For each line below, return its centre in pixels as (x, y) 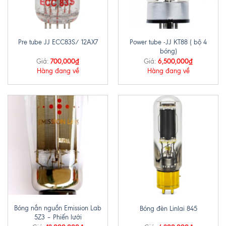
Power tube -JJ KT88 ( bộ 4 (168, 42)
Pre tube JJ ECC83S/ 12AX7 (58, 42)
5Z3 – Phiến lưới (58, 217)
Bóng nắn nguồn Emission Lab (58, 208)
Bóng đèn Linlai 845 (168, 208)
